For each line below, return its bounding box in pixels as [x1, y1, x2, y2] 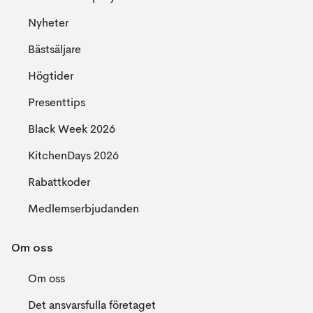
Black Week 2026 [28, 124, 115, 136]
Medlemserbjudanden [28, 204, 139, 215]
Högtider [28, 71, 73, 82]
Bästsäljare [28, 45, 81, 56]
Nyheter [28, 18, 68, 29]
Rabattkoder [28, 177, 90, 189]
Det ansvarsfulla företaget [28, 300, 156, 312]
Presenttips [28, 98, 85, 109]
